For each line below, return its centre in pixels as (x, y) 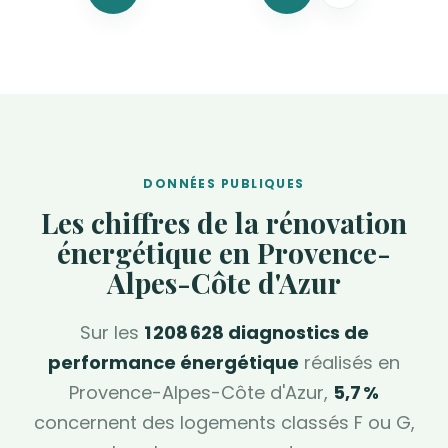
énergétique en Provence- (224, 253)
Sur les (111, 333)
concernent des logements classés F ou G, (224, 423)
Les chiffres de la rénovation (224, 223)
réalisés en (349, 363)
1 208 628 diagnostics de (256, 333)
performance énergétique (173, 363)
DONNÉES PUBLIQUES (224, 184)
